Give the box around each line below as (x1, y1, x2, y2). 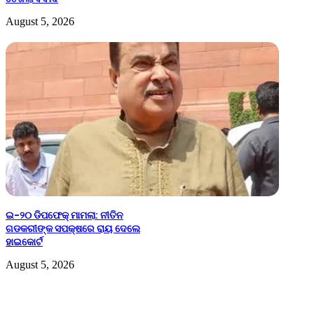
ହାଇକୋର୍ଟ (6, 235, 43, 250)
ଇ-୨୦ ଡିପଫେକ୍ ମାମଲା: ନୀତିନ (6, 208, 123, 223)
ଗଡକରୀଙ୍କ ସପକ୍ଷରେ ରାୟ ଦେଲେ (6, 221, 140, 236)
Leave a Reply (6, 285, 95, 305)
